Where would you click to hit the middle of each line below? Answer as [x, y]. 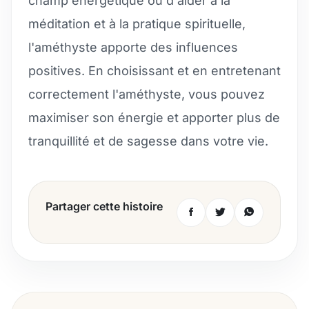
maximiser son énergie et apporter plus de [154, 117]
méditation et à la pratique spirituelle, [137, 23]
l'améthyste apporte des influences [133, 47]
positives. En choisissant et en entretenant [154, 70]
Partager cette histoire [104, 206]
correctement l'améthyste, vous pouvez [147, 94]
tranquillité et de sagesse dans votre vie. [148, 141]
